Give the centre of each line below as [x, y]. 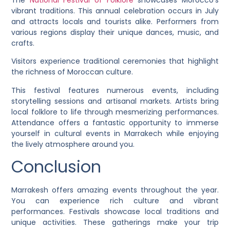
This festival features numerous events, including [115, 90]
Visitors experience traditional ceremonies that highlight [115, 61]
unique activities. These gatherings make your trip [115, 223]
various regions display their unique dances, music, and [115, 32]
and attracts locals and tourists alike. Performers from [115, 21]
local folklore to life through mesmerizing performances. [115, 112]
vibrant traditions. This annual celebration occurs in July [115, 11]
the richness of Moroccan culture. [72, 72]
